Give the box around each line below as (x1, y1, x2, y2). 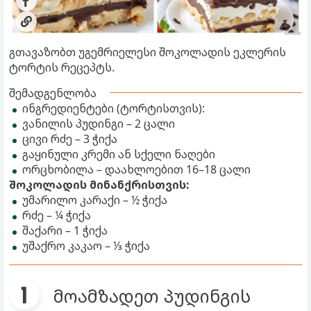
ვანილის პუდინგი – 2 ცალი (22, 115, 175, 131)
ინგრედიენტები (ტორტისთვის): (22, 100, 205, 116)
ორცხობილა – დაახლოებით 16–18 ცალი (22, 161, 251, 177)
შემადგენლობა (9, 85, 96, 101)
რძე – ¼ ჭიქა (22, 207, 91, 223)
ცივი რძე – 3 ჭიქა (22, 131, 117, 146)
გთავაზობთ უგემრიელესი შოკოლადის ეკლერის (9, 44, 286, 60)
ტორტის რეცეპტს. (9, 59, 115, 75)
